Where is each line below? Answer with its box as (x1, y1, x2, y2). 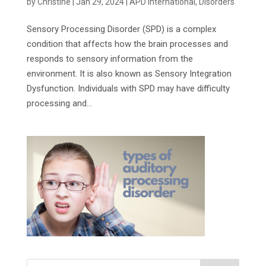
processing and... (26, 98, 92, 109)
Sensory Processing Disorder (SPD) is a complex (26, 24, 216, 35)
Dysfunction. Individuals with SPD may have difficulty (26, 83, 230, 94)
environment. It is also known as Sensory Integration (26, 68, 232, 80)
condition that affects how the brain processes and (26, 39, 228, 50)
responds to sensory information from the (26, 53, 193, 65)
